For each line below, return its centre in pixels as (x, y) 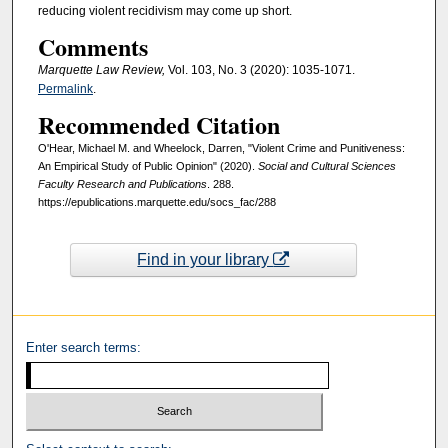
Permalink (65, 88)
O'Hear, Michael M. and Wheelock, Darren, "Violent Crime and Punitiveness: (221, 147)
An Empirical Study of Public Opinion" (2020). (147, 165)
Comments (92, 46)
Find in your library (205, 260)
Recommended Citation (158, 124)
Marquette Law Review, (102, 69)
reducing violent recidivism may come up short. (164, 11)
